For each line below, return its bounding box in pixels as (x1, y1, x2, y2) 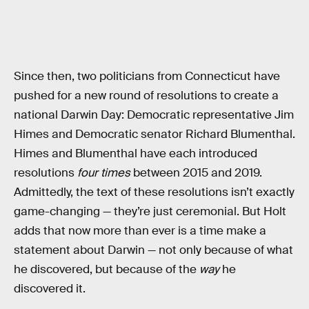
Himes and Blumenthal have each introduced (14, 146, 257, 161)
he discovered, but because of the (14, 262, 199, 277)
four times (77, 166, 130, 181)
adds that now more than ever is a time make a (14, 223, 266, 239)
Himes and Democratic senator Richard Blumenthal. (14, 127, 295, 142)
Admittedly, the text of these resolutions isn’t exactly (14, 185, 295, 200)
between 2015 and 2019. (130, 166, 262, 181)
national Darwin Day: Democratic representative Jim (14, 108, 294, 123)
